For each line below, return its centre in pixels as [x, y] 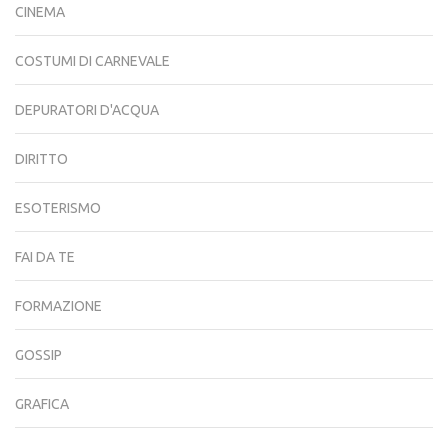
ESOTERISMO [58, 207]
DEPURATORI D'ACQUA [87, 109]
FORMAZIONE [58, 305]
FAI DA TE [45, 256]
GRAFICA [42, 403]
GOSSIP [38, 354]
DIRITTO [41, 158]
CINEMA [40, 11]
